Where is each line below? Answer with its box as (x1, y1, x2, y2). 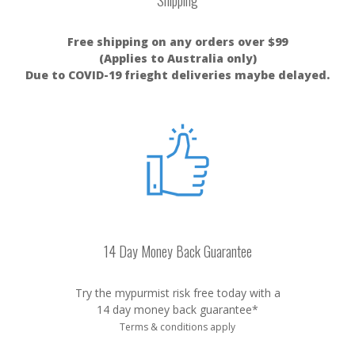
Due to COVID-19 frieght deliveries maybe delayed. (25, 67, 330, 82)
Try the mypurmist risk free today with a (74, 285, 281, 300)
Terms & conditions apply (120, 320, 235, 334)
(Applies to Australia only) (98, 51, 257, 66)
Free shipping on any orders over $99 (67, 34, 288, 49)
